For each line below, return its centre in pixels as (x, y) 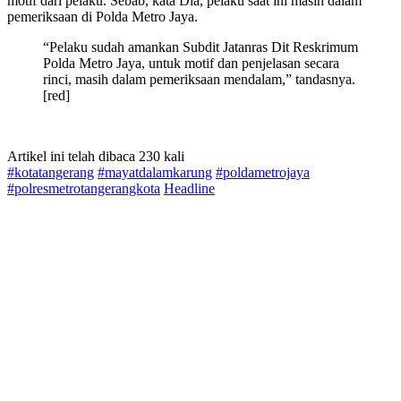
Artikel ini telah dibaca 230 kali (96, 157)
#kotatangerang (51, 173)
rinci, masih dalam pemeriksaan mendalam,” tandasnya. (199, 80)
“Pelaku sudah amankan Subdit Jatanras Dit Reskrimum (200, 47)
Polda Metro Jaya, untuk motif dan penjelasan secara (191, 64)
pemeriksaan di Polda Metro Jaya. (102, 17)
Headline (189, 189)
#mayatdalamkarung (155, 173)
